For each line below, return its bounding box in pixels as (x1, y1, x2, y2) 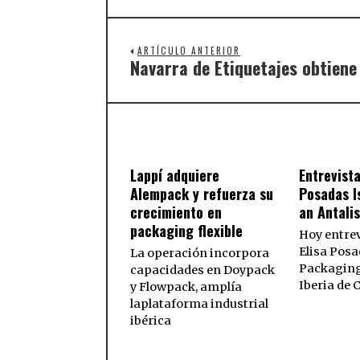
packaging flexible (130, 220, 243, 242)
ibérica (130, 313, 171, 329)
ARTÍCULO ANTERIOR (137, 44, 240, 58)
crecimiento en (130, 202, 222, 223)
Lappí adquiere (130, 165, 219, 186)
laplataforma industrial (130, 297, 268, 312)
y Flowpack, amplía (130, 280, 242, 295)
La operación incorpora (130, 246, 269, 261)
